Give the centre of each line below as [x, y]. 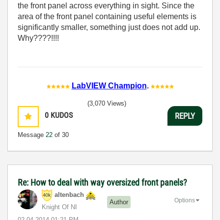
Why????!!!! [38, 38]
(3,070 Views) [107, 103]
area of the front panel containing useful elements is [107, 16]
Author [119, 202]
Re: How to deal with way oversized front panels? [102, 182]
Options [185, 200]
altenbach [69, 195]
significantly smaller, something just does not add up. [109, 27]
